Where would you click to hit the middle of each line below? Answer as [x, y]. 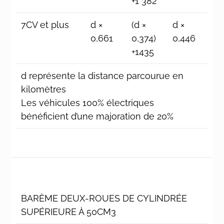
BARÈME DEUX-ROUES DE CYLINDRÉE [104, 198]
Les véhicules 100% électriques [88, 103]
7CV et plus [45, 25]
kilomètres [44, 89]
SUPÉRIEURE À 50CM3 [69, 211]
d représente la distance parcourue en [102, 76]
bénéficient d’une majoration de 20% [97, 116]
